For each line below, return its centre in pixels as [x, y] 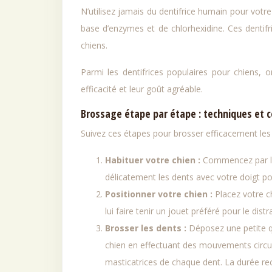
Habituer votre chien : [154, 160]
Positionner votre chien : [160, 194]
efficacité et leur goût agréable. [142, 89]
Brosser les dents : [147, 228]
